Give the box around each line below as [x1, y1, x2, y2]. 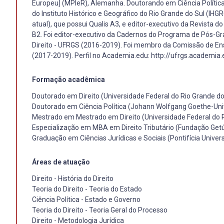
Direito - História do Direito [32, 174, 113, 182]
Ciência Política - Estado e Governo [32, 195, 140, 203]
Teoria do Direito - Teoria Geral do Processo [32, 205, 167, 214]
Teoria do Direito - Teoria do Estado [32, 184, 142, 193]
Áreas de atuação [32, 157, 90, 166]
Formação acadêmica [32, 75, 105, 83]
